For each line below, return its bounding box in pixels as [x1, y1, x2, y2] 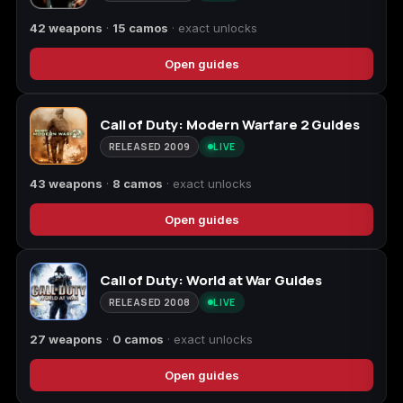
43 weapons [30, 176, 103, 191]
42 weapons [30, 21, 103, 35]
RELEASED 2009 [109, 140, 191, 153]
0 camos [112, 332, 164, 346]
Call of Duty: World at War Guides [100, 271, 323, 290]
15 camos [112, 21, 168, 35]
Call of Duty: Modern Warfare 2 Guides [100, 115, 360, 134]
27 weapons [30, 332, 103, 346]
